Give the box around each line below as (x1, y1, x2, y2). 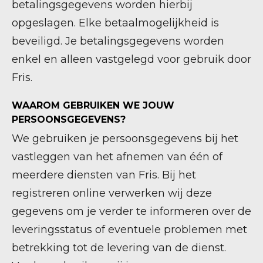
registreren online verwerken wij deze (12, 187, 212, 200)
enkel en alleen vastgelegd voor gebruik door (12, 53, 251, 66)
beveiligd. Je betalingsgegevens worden (12, 35, 224, 48)
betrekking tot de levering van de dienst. (12, 241, 226, 254)
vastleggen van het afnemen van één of (12, 150, 222, 163)
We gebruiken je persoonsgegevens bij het (12, 132, 238, 145)
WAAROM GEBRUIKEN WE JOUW (12, 100, 174, 111)
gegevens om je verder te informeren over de (12, 205, 251, 218)
